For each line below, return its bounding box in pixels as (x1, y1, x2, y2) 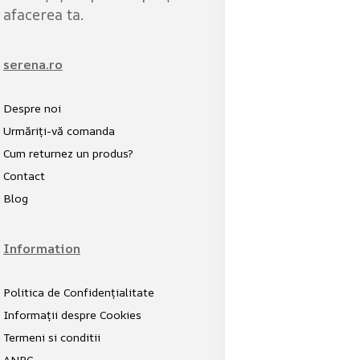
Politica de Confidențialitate (3, 284, 154, 300)
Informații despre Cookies (3, 307, 141, 322)
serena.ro (3, 55, 63, 73)
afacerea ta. (3, 5, 84, 24)
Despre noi (3, 100, 61, 116)
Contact (3, 168, 45, 183)
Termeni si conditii (3, 329, 100, 345)
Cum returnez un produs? (3, 145, 133, 161)
